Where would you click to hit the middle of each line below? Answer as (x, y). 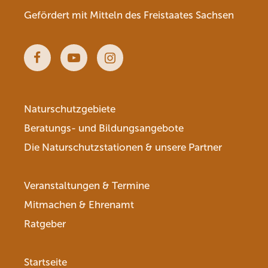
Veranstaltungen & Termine (87, 186)
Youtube (97, 69)
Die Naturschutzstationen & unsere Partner (123, 147)
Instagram (138, 69)
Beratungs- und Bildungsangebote (104, 128)
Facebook (65, 69)
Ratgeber (45, 224)
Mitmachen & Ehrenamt (79, 205)
